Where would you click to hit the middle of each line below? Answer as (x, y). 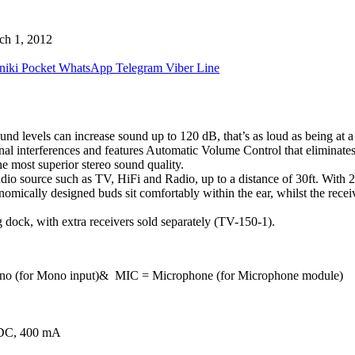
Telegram (139, 67)
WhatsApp (86, 67)
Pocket (38, 67)
